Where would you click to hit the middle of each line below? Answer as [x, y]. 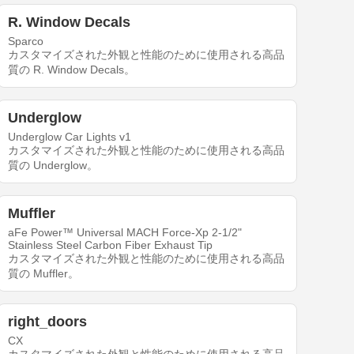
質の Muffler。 [44, 274]
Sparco [26, 41]
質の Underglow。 [53, 166]
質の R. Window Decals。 [72, 70]
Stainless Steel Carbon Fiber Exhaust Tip [111, 245]
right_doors [48, 322]
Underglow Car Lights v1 [70, 137]
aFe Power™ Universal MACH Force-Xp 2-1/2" [125, 233]
